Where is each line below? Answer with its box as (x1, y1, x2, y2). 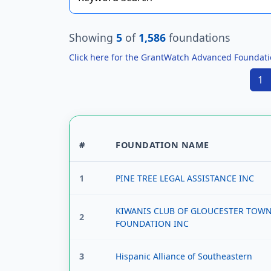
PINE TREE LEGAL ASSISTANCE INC (116, 172, 254, 184)
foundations (166, 30, 230, 45)
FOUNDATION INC (116, 218, 189, 229)
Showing (69, 30, 116, 45)
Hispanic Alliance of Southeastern (116, 250, 252, 262)
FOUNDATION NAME (116, 139, 209, 151)
